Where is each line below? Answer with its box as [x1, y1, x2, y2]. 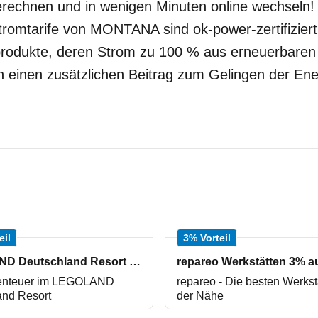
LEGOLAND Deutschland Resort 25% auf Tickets [129, 256, 141, 268]
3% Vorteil [183, 232, 231, 243]
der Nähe [177, 290, 224, 302]
